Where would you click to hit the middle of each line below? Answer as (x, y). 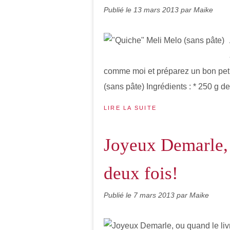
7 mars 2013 (155, 195)
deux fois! (141, 173)
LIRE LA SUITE (130, 108)
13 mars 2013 (157, 10)
